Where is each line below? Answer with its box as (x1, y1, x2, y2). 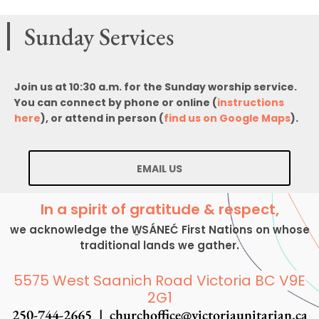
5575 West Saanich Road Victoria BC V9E (14, 270, 305, 291)
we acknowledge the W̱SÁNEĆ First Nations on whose (9, 222, 310, 238)
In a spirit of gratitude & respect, (40, 199, 279, 220)
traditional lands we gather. (80, 238, 239, 253)
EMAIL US (137, 162, 182, 177)
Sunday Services (24, 20, 174, 52)
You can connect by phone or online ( (14, 95, 217, 110)
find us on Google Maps (164, 110, 291, 125)
